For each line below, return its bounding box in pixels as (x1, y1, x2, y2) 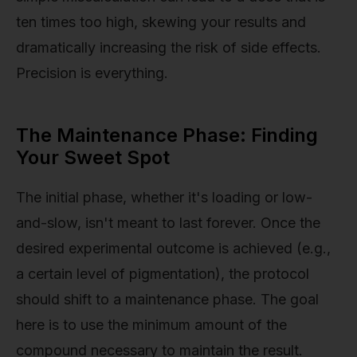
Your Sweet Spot (16, 146, 170, 170)
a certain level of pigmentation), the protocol (16, 265, 309, 282)
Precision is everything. (16, 65, 168, 82)
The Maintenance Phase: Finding (16, 124, 318, 147)
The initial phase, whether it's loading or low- (16, 188, 312, 206)
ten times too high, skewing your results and (16, 14, 306, 31)
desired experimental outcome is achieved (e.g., (16, 239, 331, 257)
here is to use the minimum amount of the (16, 316, 287, 333)
